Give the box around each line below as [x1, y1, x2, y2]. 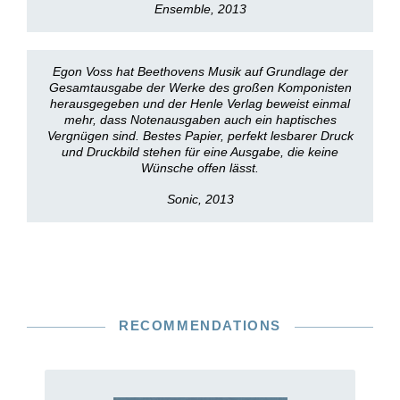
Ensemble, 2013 [154, 2, 246, 16]
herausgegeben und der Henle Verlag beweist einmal [50, 96, 350, 111]
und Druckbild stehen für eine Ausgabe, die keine [62, 145, 338, 159]
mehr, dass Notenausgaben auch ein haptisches [63, 112, 337, 127]
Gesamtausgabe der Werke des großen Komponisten [48, 80, 352, 95]
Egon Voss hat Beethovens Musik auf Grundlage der [52, 64, 348, 79]
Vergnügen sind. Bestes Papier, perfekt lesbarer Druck [46, 129, 354, 143]
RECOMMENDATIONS [119, 318, 281, 333]
